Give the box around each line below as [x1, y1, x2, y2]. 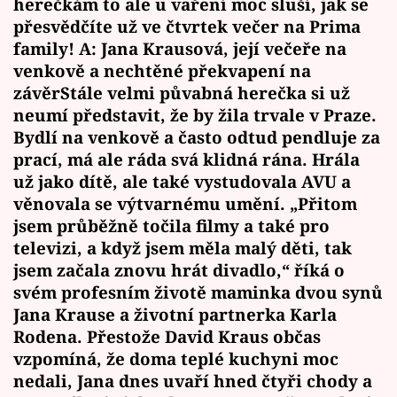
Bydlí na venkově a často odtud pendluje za [13, 126, 380, 149]
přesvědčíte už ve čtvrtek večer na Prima [13, 15, 361, 38]
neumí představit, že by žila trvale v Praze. [13, 104, 377, 127]
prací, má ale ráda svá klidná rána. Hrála [13, 148, 360, 171]
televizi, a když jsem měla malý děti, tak [13, 237, 352, 260]
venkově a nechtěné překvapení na [13, 59, 311, 82]
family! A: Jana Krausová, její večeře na [13, 37, 346, 60]
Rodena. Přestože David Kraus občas [13, 325, 321, 348]
